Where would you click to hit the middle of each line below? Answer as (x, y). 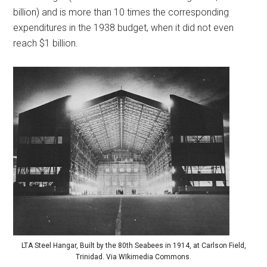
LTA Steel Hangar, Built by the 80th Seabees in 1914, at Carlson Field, (133, 245)
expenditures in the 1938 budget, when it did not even (124, 28)
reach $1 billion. (46, 44)
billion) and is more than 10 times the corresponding (121, 13)
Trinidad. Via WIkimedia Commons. (133, 257)
